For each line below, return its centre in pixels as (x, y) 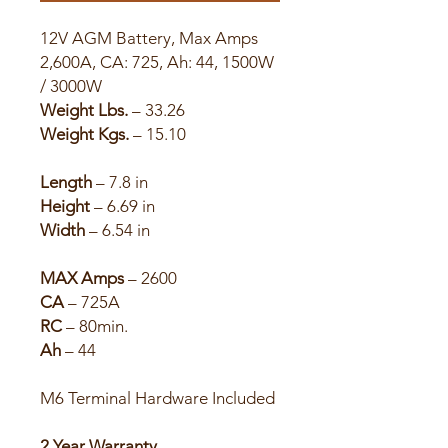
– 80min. (95, 326)
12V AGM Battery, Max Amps (149, 38)
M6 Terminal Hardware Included (157, 398)
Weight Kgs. (84, 134)
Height (65, 206)
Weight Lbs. (84, 110)
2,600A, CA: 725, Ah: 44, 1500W (157, 62)
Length (66, 182)
